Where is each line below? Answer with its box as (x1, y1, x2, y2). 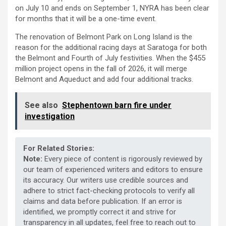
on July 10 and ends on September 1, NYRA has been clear (15, 4, 209, 13)
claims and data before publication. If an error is (23, 197, 182, 206)
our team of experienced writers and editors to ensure (23, 165, 203, 175)
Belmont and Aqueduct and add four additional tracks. (15, 75, 193, 84)
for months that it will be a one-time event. (15, 14, 156, 24)
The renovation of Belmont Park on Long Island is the (15, 32, 192, 42)
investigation (25, 111, 75, 122)
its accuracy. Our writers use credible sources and (23, 176, 188, 185)
